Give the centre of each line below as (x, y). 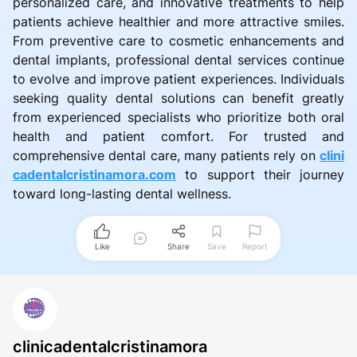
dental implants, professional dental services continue (178, 60)
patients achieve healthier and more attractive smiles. (178, 22)
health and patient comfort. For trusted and (178, 137)
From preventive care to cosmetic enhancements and (178, 41)
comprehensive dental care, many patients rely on (166, 156)
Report (255, 247)
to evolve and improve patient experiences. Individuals (178, 79)
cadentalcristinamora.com (94, 175)
